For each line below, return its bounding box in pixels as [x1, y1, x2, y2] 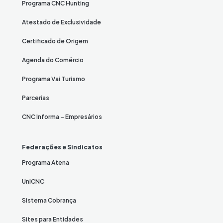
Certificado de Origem [22, 37, 88, 45]
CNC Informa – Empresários [22, 112, 102, 120]
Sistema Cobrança [22, 196, 76, 204]
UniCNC [22, 177, 44, 185]
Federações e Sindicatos [22, 143, 103, 151]
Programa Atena [22, 158, 69, 166]
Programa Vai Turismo [22, 75, 85, 83]
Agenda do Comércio [22, 56, 84, 64]
